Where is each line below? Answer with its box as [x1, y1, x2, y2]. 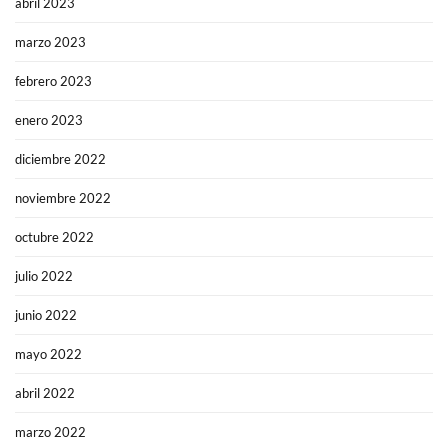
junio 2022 [15, 307, 77, 324]
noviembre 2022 [15, 190, 111, 207]
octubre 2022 [15, 229, 94, 246]
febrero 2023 [15, 73, 92, 90]
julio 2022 [15, 268, 73, 285]
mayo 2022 [15, 346, 82, 363]
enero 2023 [15, 112, 83, 129]
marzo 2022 [15, 424, 86, 441]
